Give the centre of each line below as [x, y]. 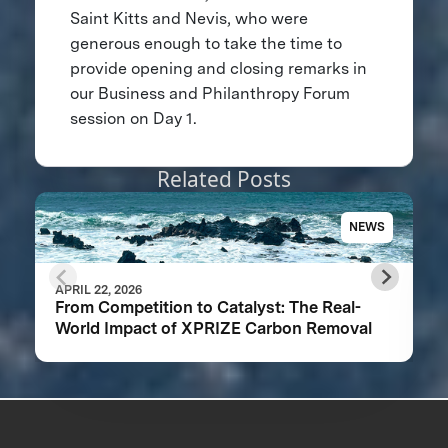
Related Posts [224, 179]
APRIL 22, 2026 [98, 290]
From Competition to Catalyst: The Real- [207, 307]
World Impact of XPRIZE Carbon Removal [213, 328]
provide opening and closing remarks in [218, 69]
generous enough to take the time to [205, 44]
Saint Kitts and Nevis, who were [188, 19]
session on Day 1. [135, 119]
